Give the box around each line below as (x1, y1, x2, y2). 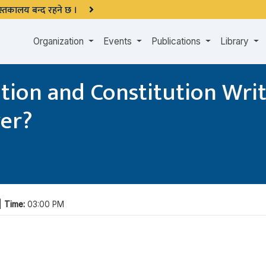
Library (220, 36, 252, 47)
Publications (151, 36, 204, 47)
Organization (33, 36, 87, 47)
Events (103, 36, 135, 47)
